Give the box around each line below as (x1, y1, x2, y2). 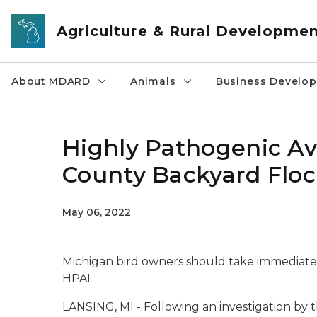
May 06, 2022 (62, 206, 131, 219)
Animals (130, 75, 176, 88)
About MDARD (11, 75, 91, 88)
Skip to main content (6, 8, 121, 21)
